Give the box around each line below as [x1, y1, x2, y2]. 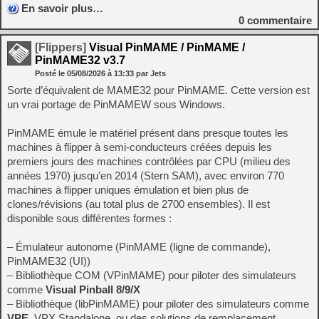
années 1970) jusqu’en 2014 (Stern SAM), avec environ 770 [7, 169, 284, 182]
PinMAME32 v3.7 [35, 54, 125, 67]
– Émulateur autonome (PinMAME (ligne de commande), [7, 241, 271, 253]
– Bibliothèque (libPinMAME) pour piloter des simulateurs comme [7, 298, 309, 310]
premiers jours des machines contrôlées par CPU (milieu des [7, 155, 291, 168]
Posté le [35, 69, 67, 78]
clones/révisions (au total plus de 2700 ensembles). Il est [7, 198, 270, 211]
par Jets [136, 69, 166, 78]
